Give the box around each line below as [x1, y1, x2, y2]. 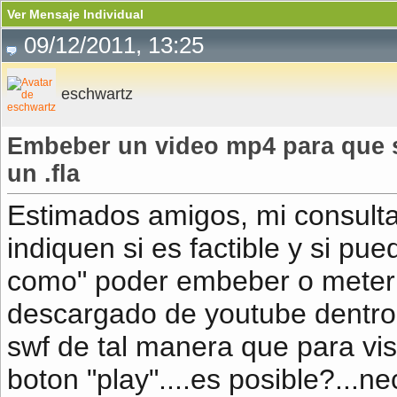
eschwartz [61, 85, 133, 103]
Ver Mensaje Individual [7, 7, 144, 21]
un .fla [7, 160, 80, 187]
